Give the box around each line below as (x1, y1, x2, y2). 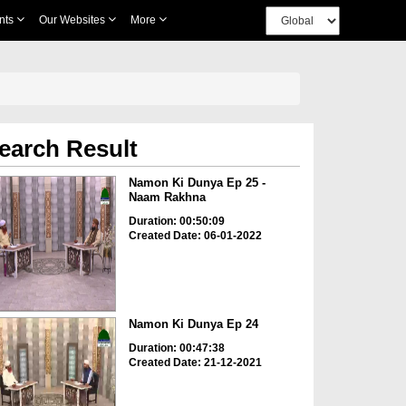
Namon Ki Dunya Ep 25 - (128, 176, 266, 189)
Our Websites (38, 14, 108, 26)
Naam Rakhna (128, 190, 206, 204)
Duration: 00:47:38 (128, 342, 225, 355)
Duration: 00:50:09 (128, 215, 225, 227)
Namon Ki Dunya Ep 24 (128, 317, 258, 332)
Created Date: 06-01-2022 (128, 229, 262, 242)
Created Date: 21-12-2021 (128, 356, 262, 370)
